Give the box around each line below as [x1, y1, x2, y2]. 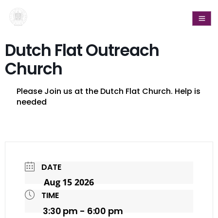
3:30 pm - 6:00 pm [43, 205, 123, 217]
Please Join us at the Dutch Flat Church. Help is [17, 86, 200, 97]
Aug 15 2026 [44, 176, 94, 188]
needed [17, 96, 49, 108]
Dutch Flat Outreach [5, 39, 159, 62]
